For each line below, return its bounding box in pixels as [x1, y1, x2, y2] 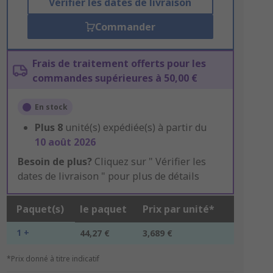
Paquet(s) [16, 202, 64, 216]
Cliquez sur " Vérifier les [91, 155, 206, 168]
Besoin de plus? [17, 155, 92, 168]
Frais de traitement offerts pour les [32, 57, 206, 70]
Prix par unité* [142, 202, 214, 216]
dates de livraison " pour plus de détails [17, 169, 199, 183]
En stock [34, 102, 68, 112]
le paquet [79, 202, 127, 216]
